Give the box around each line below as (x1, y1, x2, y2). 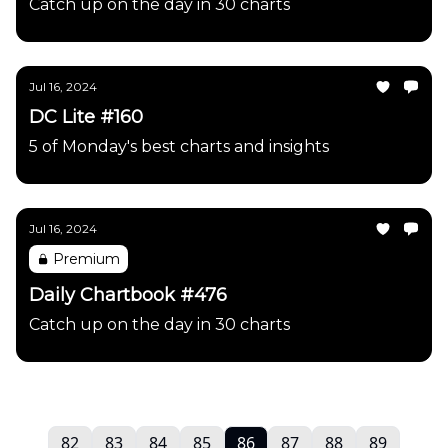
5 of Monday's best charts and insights (29, 137, 329, 156)
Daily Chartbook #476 (29, 284, 227, 306)
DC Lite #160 (29, 106, 143, 128)
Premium (53, 250, 120, 268)
